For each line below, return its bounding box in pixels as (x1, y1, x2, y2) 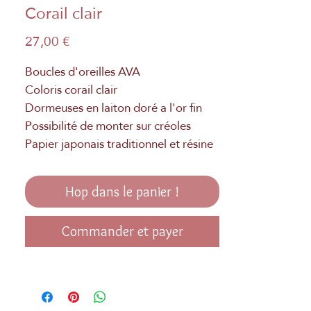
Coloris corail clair (25, 78, 117, 101)
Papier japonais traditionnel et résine (25, 133, 213, 155)
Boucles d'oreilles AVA (25, 60, 140, 83)
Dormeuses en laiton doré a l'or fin (25, 96, 202, 119)
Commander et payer (61, 222, 183, 239)
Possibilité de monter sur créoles (25, 115, 191, 137)
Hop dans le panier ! (65, 183, 179, 200)
